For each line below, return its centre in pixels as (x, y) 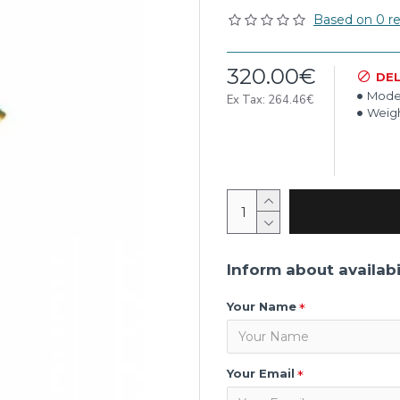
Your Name (262, 306)
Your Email (261, 373)
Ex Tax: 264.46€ (270, 100)
